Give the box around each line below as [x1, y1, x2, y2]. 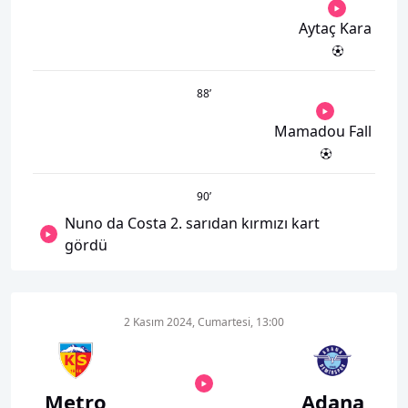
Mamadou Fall [274, 121, 372, 141]
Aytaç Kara [299, 18, 372, 38]
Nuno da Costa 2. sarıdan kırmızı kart [64, 213, 320, 233]
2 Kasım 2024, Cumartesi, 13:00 [124, 314, 284, 330]
